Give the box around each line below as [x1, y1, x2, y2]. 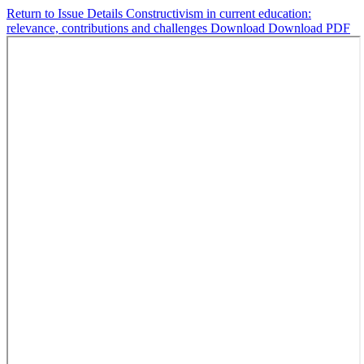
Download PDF [268, 21, 350, 35]
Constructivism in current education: [126, 6, 311, 20]
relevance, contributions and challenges [6, 21, 210, 35]
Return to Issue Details [6, 6, 126, 20]
